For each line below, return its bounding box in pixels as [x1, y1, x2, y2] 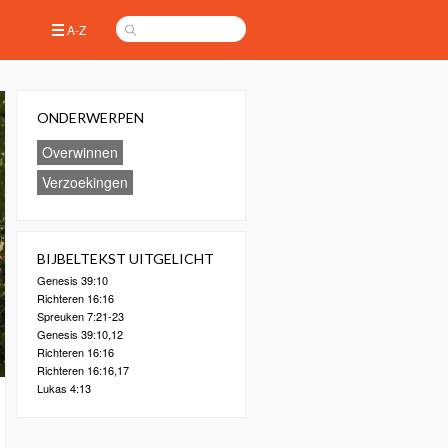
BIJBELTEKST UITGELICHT [37, 250, 214, 267]
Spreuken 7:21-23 [37, 308, 124, 324]
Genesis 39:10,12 [37, 326, 123, 342]
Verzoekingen [42, 172, 128, 192]
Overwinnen [42, 142, 118, 162]
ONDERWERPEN [37, 109, 144, 126]
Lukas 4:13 [37, 380, 91, 396]
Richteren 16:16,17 [37, 362, 129, 378]
